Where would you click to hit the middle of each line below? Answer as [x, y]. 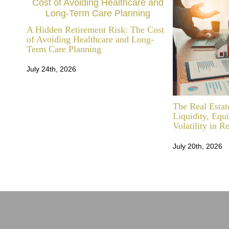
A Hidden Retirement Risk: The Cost [95, 29]
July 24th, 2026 [51, 69]
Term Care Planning [64, 49]
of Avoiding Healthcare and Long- [90, 39]
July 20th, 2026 [197, 146]
